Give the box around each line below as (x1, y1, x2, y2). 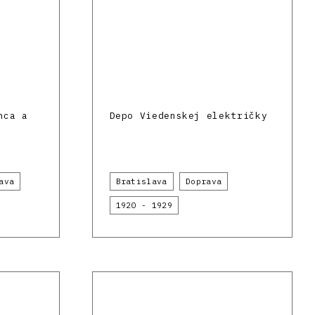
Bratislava (115, 176, 167, 187)
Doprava (186, 176, 222, 187)
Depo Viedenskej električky (109, 110, 268, 122)
